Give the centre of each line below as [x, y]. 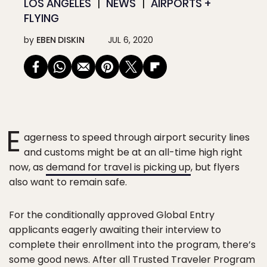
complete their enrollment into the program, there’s [132, 245]
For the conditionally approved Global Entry [112, 215]
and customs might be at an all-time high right [133, 152]
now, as [27, 167]
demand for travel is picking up [118, 167]
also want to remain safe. [68, 182]
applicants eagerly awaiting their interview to [115, 230]
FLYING [41, 18]
